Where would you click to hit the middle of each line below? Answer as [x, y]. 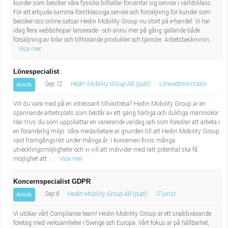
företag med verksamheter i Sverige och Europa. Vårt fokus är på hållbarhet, [111, 223]
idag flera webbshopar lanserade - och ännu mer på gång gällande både [107, 31]
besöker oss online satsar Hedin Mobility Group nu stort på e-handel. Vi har [112, 21]
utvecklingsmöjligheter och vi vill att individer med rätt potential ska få [105, 150]
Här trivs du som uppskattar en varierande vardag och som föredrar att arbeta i [117, 122]
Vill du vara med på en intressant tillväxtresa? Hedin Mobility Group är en [109, 104]
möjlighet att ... [34, 159]
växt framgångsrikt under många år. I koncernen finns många [94, 140]
